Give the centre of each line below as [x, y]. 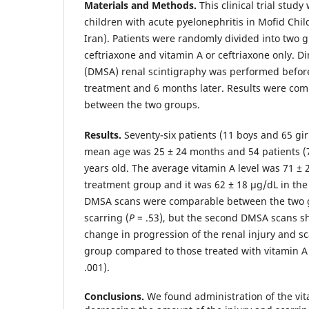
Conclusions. [116, 296]
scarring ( [107, 217]
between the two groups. [142, 104]
